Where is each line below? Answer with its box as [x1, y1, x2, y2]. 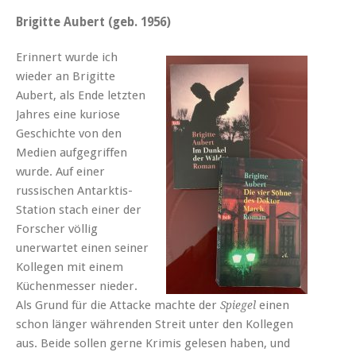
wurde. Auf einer [16, 164, 105, 179]
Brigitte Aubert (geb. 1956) [16, 14, 171, 29]
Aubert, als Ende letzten [16, 87, 145, 103]
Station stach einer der [16, 202, 141, 217]
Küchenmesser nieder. [16, 278, 137, 293]
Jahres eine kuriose [16, 106, 120, 122]
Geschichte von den [16, 126, 122, 141]
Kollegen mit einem [16, 259, 123, 274]
